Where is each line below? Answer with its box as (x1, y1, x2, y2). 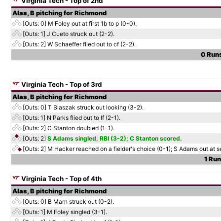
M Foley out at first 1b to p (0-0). (48, 20, 137, 27)
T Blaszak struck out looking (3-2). (48, 104, 144, 111)
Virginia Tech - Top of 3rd (20, 80, 102, 88)
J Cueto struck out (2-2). (47, 30, 114, 37)
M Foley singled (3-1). (47, 208, 107, 216)
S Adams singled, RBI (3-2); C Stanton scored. (47, 135, 182, 142)
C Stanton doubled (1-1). (47, 124, 114, 132)
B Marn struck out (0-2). (48, 198, 114, 205)
